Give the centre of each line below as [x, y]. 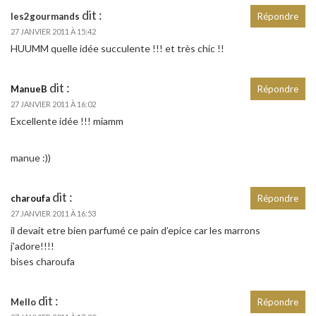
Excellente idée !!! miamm [67, 121]
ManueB [29, 89]
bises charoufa [43, 261]
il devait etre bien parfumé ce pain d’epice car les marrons [135, 230]
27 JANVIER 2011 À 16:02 [53, 104]
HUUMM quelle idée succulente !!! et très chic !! [117, 48]
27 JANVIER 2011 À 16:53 [53, 213]
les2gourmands [45, 16]
